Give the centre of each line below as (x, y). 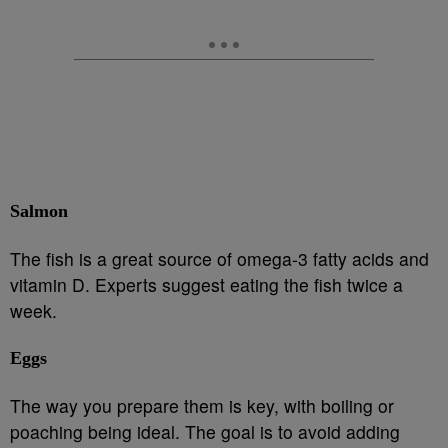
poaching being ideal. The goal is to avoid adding (205, 431)
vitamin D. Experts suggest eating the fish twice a (206, 284)
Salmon (39, 211)
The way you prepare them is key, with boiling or (202, 405)
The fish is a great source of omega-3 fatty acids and (219, 258)
